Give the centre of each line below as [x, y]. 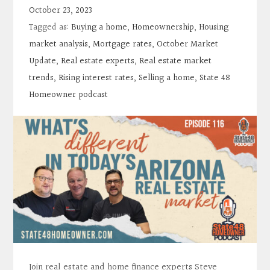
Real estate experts [98, 61]
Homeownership [163, 28]
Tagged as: [50, 28]
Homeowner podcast [69, 95]
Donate [33, 82]
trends [42, 78]
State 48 [215, 78]
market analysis [59, 45]
